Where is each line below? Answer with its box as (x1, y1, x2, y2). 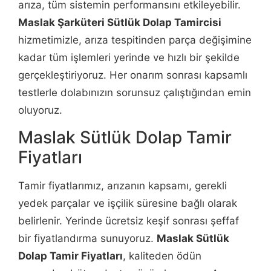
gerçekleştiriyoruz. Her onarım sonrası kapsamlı (18, 68, 247, 81)
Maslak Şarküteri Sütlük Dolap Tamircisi (18, 16, 221, 28)
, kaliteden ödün (123, 250, 201, 263)
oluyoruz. (18, 103, 62, 116)
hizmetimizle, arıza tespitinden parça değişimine (18, 33, 252, 46)
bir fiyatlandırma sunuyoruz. (18, 232, 157, 245)
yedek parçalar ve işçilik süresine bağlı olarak (18, 197, 237, 210)
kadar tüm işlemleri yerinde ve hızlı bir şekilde (18, 51, 240, 64)
